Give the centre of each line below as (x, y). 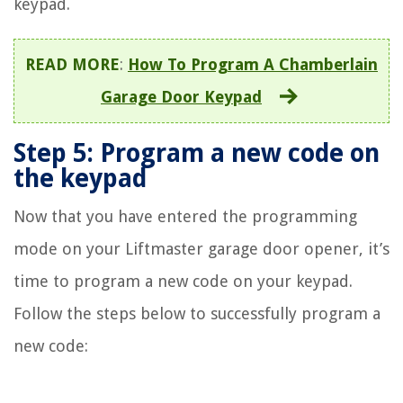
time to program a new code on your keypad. (183, 281)
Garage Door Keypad (181, 96)
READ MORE (72, 64)
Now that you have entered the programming (185, 216)
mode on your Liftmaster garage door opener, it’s (201, 248)
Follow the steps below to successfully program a (197, 313)
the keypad (80, 178)
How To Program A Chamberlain (253, 64)
